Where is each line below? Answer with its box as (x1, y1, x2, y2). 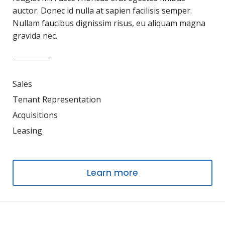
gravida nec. (13, 30, 57, 41)
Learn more (87, 166, 138, 179)
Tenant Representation (13, 94, 101, 105)
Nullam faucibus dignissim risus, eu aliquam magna (13, 18, 205, 29)
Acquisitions (13, 109, 58, 121)
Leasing (13, 125, 42, 136)
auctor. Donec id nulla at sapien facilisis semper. (13, 5, 192, 16)
